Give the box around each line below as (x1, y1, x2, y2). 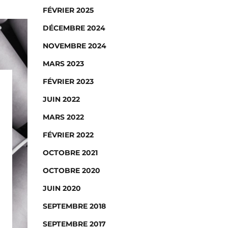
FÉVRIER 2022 (42, 130, 94, 139)
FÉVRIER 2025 (42, 6, 94, 15)
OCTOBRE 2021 (42, 148, 98, 157)
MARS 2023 (42, 59, 84, 68)
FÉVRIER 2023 (42, 77, 94, 86)
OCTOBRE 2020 (42, 166, 100, 175)
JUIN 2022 (42, 95, 80, 104)
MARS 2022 (42, 112, 84, 122)
